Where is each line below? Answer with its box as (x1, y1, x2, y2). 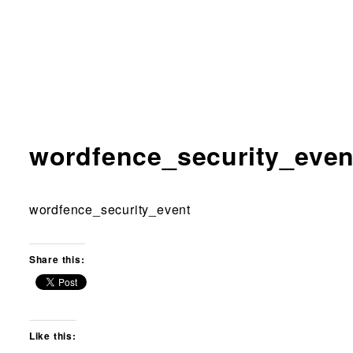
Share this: (28, 251, 85, 266)
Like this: (28, 329, 76, 344)
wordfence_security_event (28, 199, 191, 218)
